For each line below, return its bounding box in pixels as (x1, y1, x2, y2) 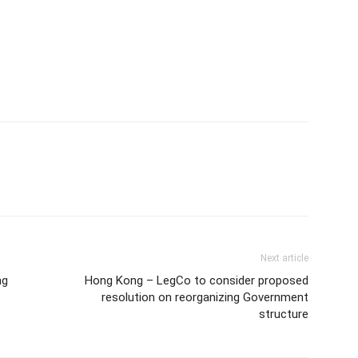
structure (259, 307, 308, 321)
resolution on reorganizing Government (101, 290, 308, 304)
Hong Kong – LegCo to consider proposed (85, 273, 308, 288)
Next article (261, 253, 308, 264)
